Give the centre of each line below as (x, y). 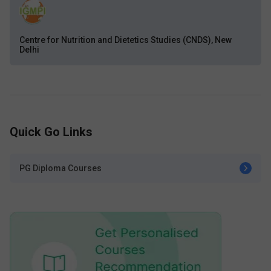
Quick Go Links (51, 132)
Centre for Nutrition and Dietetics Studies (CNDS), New (126, 40)
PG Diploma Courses (60, 168)
